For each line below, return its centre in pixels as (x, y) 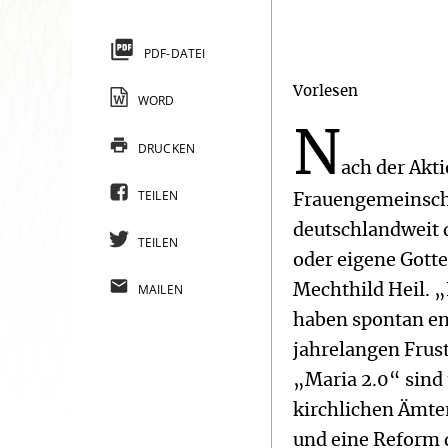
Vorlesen (326, 91)
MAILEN (160, 290)
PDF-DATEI (174, 54)
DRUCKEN (166, 148)
